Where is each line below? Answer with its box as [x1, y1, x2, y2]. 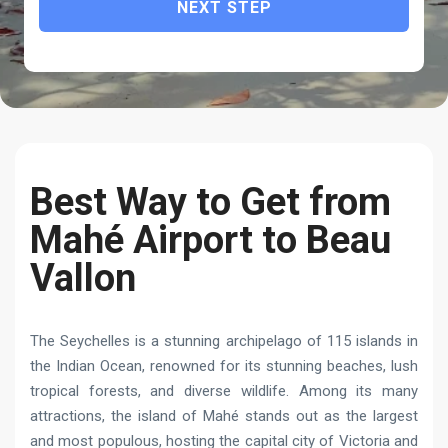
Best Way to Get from [30, 180, 391, 224]
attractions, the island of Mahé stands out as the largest [30, 407, 418, 425]
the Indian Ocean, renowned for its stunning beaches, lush [30, 357, 418, 375]
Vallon [30, 256, 136, 300]
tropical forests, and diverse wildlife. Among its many [30, 382, 418, 400]
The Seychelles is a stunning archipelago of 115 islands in [30, 332, 418, 350]
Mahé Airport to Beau [30, 218, 391, 262]
